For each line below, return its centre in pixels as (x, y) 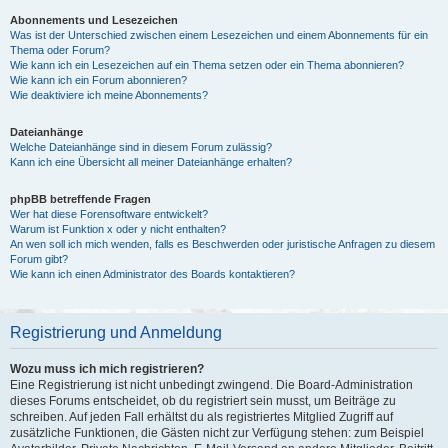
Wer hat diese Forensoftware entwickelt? (109, 214)
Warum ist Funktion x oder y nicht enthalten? (118, 229)
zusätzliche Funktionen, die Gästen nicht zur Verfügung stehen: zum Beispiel (217, 433)
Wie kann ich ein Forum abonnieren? (98, 80)
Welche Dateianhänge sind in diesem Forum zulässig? (141, 147)
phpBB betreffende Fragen (80, 199)
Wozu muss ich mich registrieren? (107, 369)
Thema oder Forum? (60, 50)
